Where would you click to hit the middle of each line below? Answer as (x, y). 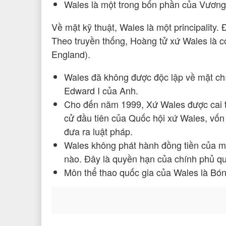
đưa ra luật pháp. (98, 131)
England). (71, 54)
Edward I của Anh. (101, 90)
